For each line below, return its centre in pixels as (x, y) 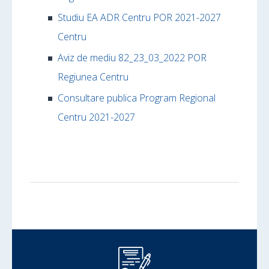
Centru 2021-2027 (96, 117)
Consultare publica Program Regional (137, 98)
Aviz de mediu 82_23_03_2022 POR (132, 58)
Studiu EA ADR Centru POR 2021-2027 (139, 17)
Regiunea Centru (94, 77)
